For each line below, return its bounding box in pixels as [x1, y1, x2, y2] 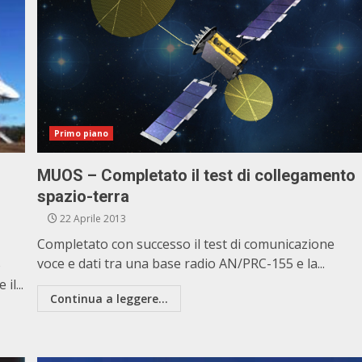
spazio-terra [37, 187, 130, 206]
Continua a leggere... [50, 291, 169, 306]
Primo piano [54, 128, 109, 139]
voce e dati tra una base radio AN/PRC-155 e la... [37, 255, 326, 272]
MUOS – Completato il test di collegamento [37, 166, 356, 185]
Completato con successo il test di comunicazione [37, 235, 335, 253]
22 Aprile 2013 [57, 212, 127, 225]
